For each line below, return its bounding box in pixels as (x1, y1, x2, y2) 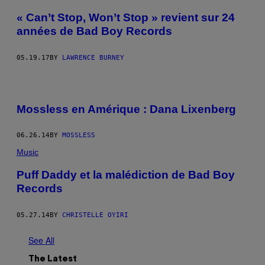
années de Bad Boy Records (17, 25, 172, 38)
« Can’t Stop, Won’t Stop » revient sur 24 (17, 11, 235, 24)
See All (28, 234, 54, 246)
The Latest (28, 256, 77, 263)
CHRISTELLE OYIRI (62, 211, 128, 219)
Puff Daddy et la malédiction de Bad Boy (17, 169, 235, 182)
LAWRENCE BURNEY (62, 53, 124, 62)
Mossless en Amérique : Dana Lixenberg (17, 102, 236, 115)
